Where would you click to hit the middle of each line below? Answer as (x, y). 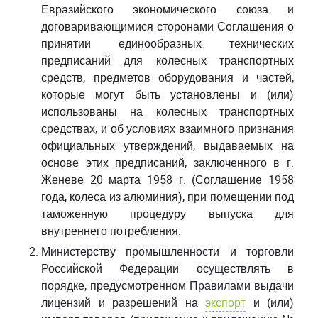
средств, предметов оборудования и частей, (168, 77)
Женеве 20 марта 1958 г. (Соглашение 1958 (168, 180)
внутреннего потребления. (111, 231)
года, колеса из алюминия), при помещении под (168, 197)
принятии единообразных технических (168, 43)
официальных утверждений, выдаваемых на (168, 146)
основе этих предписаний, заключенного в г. (168, 163)
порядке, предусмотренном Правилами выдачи (168, 285)
